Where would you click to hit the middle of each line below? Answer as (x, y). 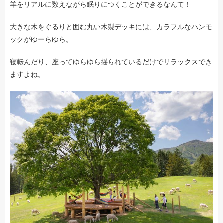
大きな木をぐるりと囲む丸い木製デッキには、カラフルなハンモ (111, 27)
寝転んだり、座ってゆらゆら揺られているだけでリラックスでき (111, 61)
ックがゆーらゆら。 (41, 39)
